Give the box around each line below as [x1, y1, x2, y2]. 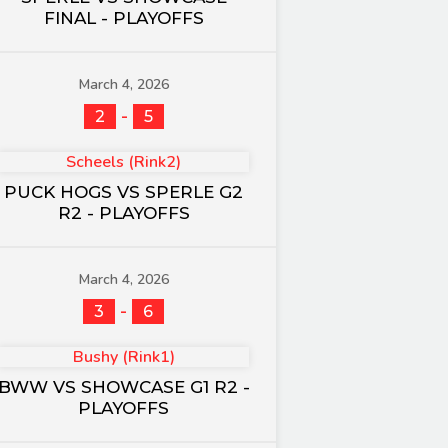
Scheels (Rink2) [66, 151, 181, 173]
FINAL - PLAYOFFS [43, 8, 204, 28]
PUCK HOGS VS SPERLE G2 [4, 182, 243, 202]
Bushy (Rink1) [72, 346, 175, 368]
